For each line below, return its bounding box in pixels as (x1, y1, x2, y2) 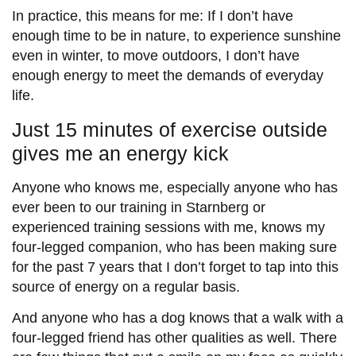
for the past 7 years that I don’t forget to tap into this (12, 258, 339, 275)
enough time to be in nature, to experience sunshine (12, 28, 341, 44)
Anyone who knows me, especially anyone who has (12, 179, 338, 195)
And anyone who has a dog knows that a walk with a (12, 310, 343, 327)
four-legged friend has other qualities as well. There (12, 330, 337, 346)
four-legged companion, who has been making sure (12, 238, 337, 255)
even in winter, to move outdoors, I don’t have (12, 48, 300, 64)
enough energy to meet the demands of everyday (12, 68, 323, 84)
